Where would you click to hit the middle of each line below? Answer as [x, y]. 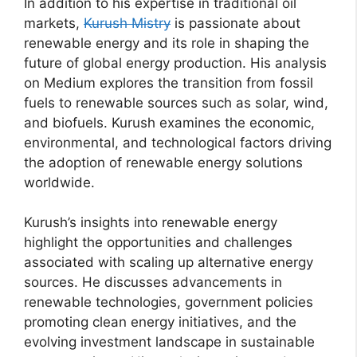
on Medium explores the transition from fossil [169, 82]
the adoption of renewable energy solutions [163, 162]
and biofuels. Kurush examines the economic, [169, 122]
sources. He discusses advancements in [153, 282]
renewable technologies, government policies [169, 302]
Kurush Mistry [127, 23]
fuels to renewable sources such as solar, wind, [176, 102]
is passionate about [235, 23]
